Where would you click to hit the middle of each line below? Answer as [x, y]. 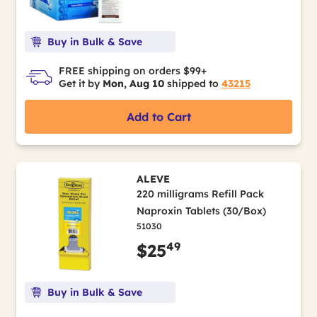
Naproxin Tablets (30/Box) [201, 211]
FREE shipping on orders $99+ [133, 71]
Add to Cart [158, 117]
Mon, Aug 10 [133, 83]
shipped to [193, 83]
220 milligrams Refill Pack [200, 194]
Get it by [81, 83]
